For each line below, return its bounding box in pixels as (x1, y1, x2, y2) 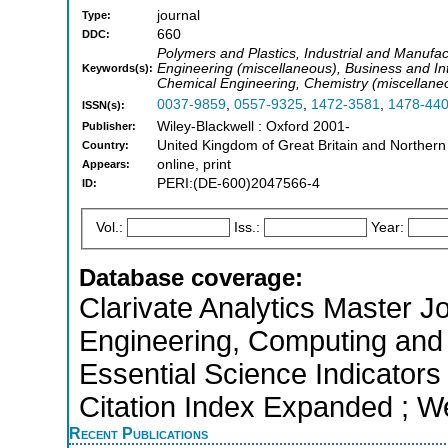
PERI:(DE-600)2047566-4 (157, 176, 320, 192)
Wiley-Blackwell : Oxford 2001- (157, 119, 350, 135)
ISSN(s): (82, 99, 125, 112)
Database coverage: (79, 263, 303, 291)
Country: (82, 139, 129, 152)
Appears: (82, 158, 130, 171)
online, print (157, 157, 231, 173)
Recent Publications (69, 423, 208, 442)
